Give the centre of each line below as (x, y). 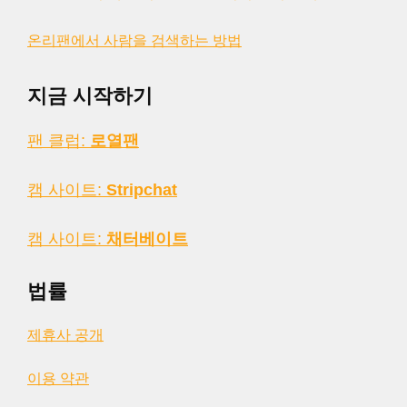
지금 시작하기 (90, 96)
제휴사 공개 (65, 335)
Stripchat (142, 190)
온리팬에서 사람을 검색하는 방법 (134, 40)
